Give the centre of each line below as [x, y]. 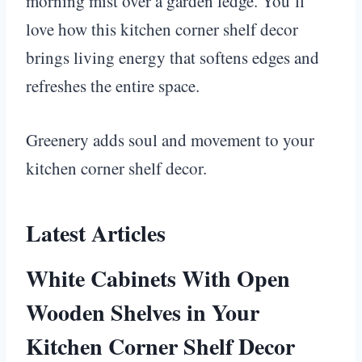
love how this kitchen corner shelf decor [162, 29]
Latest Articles [96, 233]
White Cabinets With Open [158, 278]
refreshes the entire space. [113, 85]
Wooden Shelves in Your [143, 312]
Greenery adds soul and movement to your [170, 139]
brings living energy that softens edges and [173, 57]
